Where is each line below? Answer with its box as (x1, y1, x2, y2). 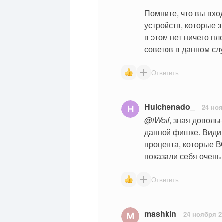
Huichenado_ (144, 101, 195, 112)
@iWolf (144, 114, 169, 126)
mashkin (144, 208, 176, 219)
